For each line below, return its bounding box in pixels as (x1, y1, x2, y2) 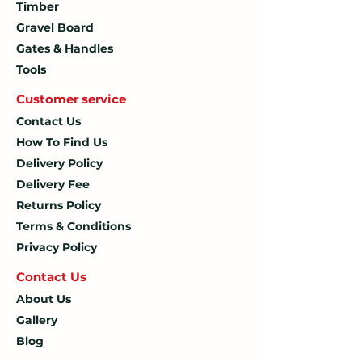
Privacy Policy (16, 239, 97, 255)
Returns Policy (16, 197, 101, 213)
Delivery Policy (16, 155, 103, 170)
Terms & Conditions (16, 218, 131, 234)
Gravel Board (16, 19, 94, 35)
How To (16, 134, 60, 149)
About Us (16, 291, 71, 306)
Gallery (16, 312, 57, 327)
